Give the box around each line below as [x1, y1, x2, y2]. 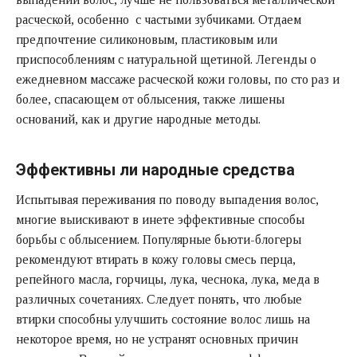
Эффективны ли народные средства [16, 159, 295, 179]
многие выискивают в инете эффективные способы [16, 212, 304, 226]
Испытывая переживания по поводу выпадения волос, [16, 192, 319, 206]
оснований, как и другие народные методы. [16, 112, 261, 126]
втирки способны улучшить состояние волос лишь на [16, 312, 310, 326]
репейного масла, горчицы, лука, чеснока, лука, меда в [16, 272, 320, 286]
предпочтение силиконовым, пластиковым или [16, 32, 277, 46]
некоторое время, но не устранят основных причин [16, 331, 298, 346]
